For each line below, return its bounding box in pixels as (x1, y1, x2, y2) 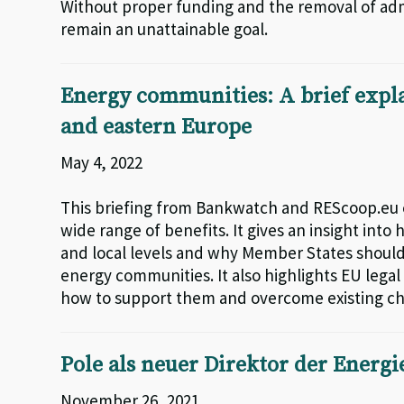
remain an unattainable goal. (60, 18, 269, 40)
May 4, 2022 (60, 151, 143, 173)
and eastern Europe (60, 114, 252, 141)
